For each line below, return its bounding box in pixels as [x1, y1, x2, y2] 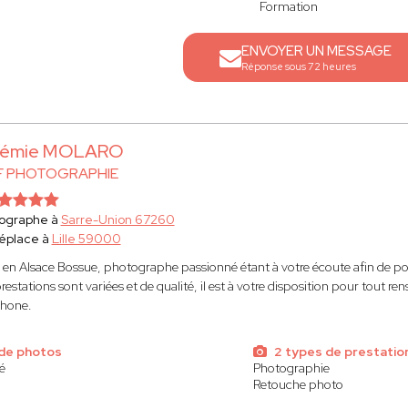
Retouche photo [253, 376, 344, 393]
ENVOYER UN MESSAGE [241, 42, 393, 60]
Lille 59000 [51, 230, 121, 247]
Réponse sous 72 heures [241, 60, 357, 73]
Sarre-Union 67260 [60, 211, 175, 228]
